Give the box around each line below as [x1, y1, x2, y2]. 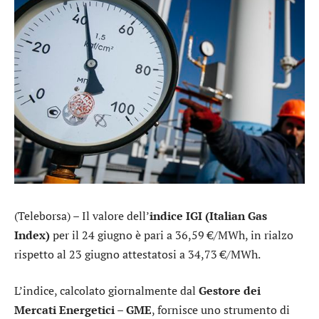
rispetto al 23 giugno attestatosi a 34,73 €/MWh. [14, 246, 261, 262]
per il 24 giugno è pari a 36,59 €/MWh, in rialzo [50, 226, 293, 243]
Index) [14, 226, 50, 243]
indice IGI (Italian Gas [150, 207, 267, 224]
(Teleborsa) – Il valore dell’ [14, 207, 150, 224]
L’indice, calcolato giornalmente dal [14, 283, 199, 299]
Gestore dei [199, 283, 261, 299]
